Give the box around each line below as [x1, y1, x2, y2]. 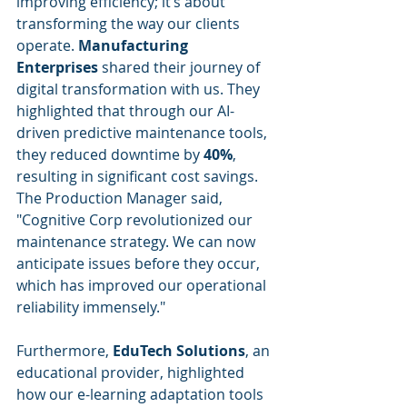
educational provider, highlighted [16, 362, 248, 382]
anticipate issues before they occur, [16, 253, 263, 273]
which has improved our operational [16, 275, 270, 295]
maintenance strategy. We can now [16, 232, 259, 252]
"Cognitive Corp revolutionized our [16, 210, 256, 230]
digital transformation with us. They [16, 79, 263, 99]
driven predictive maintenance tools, [16, 123, 271, 143]
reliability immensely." [16, 297, 165, 317]
